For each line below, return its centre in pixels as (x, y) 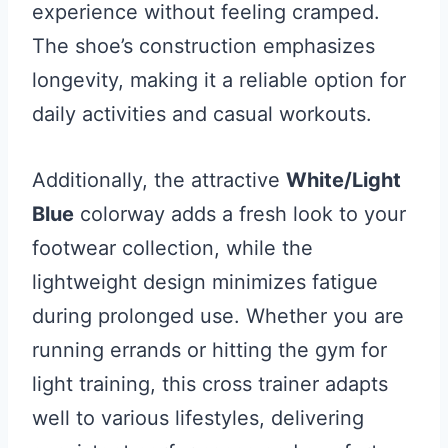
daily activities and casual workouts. (202, 114)
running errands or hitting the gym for (209, 350)
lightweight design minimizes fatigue (205, 282)
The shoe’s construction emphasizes (203, 46)
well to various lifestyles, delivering (198, 418)
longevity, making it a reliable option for (219, 80)
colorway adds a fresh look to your (240, 214)
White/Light (343, 180)
